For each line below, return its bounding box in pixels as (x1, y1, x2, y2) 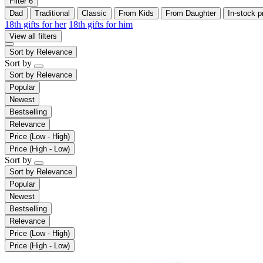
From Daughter (166, 8, 216, 18)
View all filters (9, 31, 57, 41)
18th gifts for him (69, 19, 133, 29)
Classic (82, 8, 107, 18)
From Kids (119, 8, 154, 18)
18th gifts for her (5, 19, 66, 29)
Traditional (35, 8, 70, 18)
